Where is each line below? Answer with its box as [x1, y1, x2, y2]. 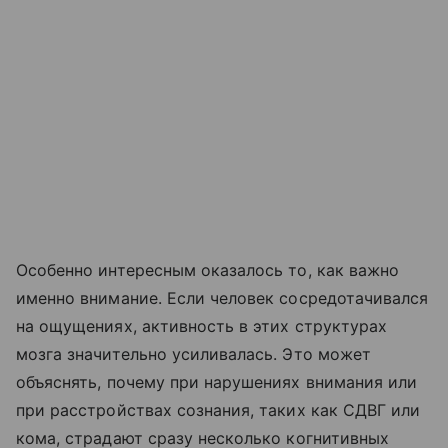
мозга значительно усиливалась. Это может [16, 344, 371, 365]
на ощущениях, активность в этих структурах [16, 316, 388, 337]
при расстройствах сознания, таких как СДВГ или [16, 400, 421, 421]
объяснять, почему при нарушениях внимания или [16, 372, 418, 393]
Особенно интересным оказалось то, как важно [16, 260, 400, 281]
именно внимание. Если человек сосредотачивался [16, 288, 429, 309]
